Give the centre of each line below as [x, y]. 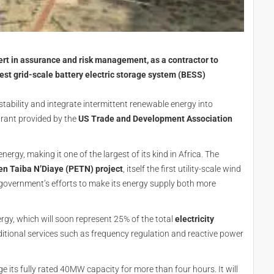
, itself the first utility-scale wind [182, 169]
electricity [194, 219]
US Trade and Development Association [155, 119]
